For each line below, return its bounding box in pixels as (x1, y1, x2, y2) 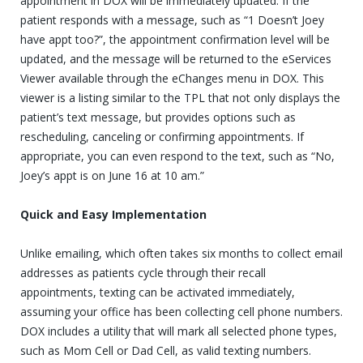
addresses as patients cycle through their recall (20, 264, 266, 280)
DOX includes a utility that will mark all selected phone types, (20, 322, 337, 339)
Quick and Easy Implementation (20, 206, 207, 222)
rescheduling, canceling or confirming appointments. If (20, 128, 304, 144)
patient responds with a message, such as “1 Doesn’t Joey (20, 11, 324, 28)
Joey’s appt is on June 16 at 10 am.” (20, 167, 204, 183)
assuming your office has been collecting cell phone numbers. (20, 303, 343, 319)
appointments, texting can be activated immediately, (20, 284, 295, 300)
